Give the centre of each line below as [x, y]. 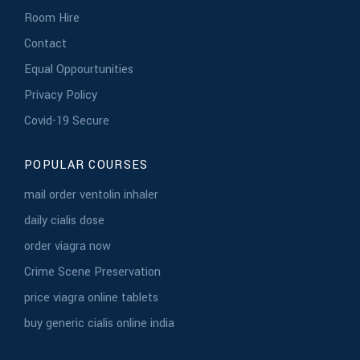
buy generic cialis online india [99, 323]
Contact [45, 44]
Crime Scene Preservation [92, 272]
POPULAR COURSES [86, 165]
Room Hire [52, 18]
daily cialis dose [64, 221]
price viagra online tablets [91, 298]
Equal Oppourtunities [79, 70]
